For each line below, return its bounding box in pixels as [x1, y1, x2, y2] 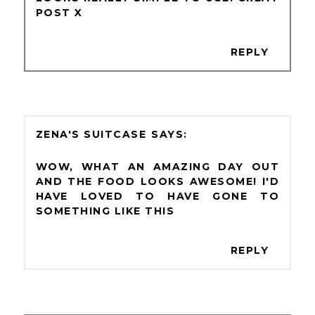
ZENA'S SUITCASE [35, 128, 147, 141]
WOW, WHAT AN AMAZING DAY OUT [35, 160, 280, 174]
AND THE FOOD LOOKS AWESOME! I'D [35, 175, 280, 188]
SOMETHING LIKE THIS [35, 205, 175, 218]
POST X [35, 6, 83, 19]
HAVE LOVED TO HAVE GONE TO [35, 190, 280, 203]
